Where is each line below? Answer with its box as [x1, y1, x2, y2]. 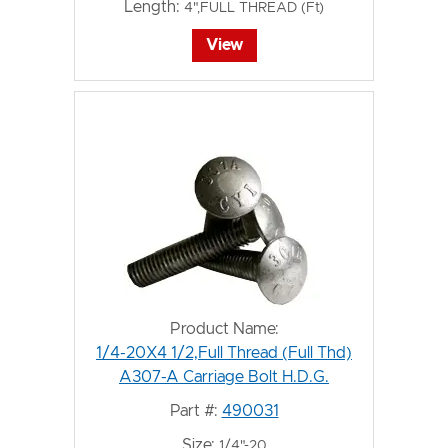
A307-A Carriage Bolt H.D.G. [119, 369, 329, 385]
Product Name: [169, 321, 279, 337]
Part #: [169, 403, 218, 419]
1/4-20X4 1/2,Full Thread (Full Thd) [96, 345, 352, 361]
